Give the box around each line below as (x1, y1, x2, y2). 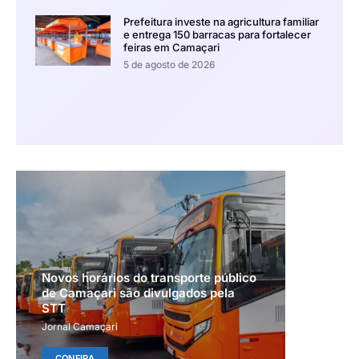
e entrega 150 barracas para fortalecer (123, 28, 311, 42)
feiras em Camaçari (123, 41, 220, 54)
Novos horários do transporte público (42, 269, 256, 285)
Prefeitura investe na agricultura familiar (123, 15, 319, 29)
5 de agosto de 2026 (123, 58, 215, 71)
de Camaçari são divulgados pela (42, 284, 235, 301)
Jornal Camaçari (42, 320, 118, 333)
